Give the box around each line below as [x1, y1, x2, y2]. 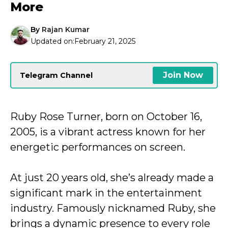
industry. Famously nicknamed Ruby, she [10, 202, 216, 214]
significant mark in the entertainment [10, 187, 202, 199]
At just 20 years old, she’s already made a [10, 172, 214, 184]
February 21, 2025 [74, 37, 135, 46]
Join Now [163, 70, 203, 80]
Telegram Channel [20, 70, 93, 80]
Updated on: [31, 37, 74, 46]
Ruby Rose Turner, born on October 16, [10, 110, 202, 123]
